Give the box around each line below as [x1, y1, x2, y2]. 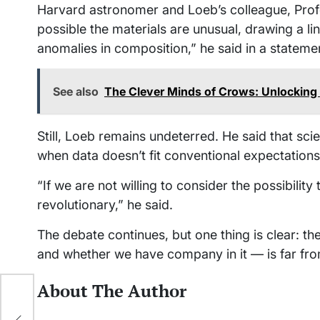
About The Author [37, 279, 186, 302]
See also [53, 84, 99, 99]
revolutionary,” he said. [37, 196, 173, 212]
